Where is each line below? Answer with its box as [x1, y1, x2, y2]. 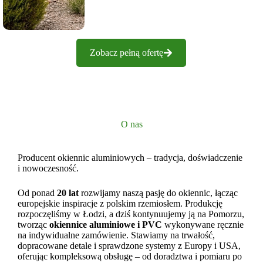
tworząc [18, 220, 49, 230]
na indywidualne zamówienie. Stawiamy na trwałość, [18, 230, 215, 240]
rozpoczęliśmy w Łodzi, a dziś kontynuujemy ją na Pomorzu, [18, 209, 244, 219]
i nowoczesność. [18, 163, 79, 173]
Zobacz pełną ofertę [90, 48, 164, 58]
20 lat [57, 188, 79, 198]
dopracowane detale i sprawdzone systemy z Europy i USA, [18, 241, 241, 251]
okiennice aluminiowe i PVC [49, 220, 162, 230]
